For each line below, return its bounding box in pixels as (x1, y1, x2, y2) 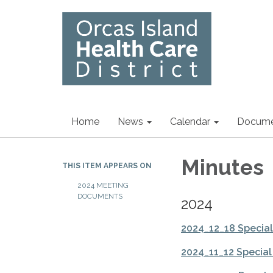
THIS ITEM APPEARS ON (62, 161, 152, 170)
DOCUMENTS (77, 192, 122, 200)
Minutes (181, 154, 264, 180)
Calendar (170, 116, 210, 127)
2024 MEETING (77, 181, 129, 190)
